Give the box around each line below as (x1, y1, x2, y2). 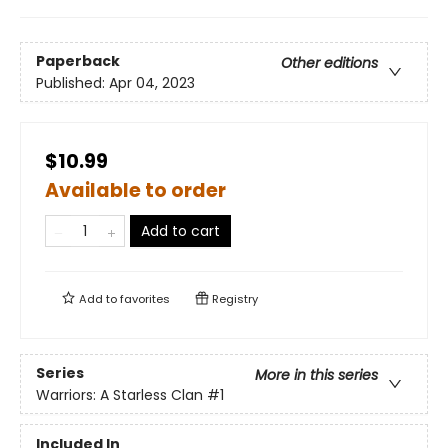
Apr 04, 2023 (109, 72, 195, 93)
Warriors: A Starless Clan (36, 384, 203, 405)
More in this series (255, 364, 378, 385)
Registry (209, 291, 258, 308)
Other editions (281, 52, 378, 73)
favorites (120, 291, 170, 308)
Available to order (45, 177, 226, 205)
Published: (36, 72, 109, 93)
